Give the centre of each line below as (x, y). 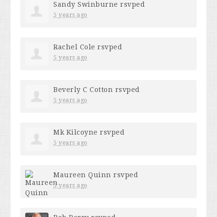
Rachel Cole (74, 47)
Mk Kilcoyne (76, 132)
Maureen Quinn (82, 175)
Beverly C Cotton (83, 89)
